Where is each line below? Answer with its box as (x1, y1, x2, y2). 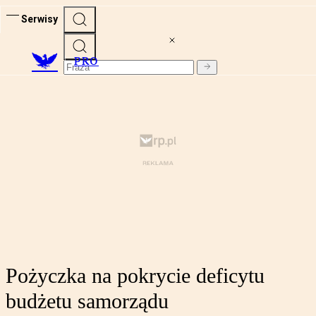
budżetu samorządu (6, 289, 169, 313)
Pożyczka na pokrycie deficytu (6, 264, 265, 288)
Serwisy (21, 13, 58, 25)
